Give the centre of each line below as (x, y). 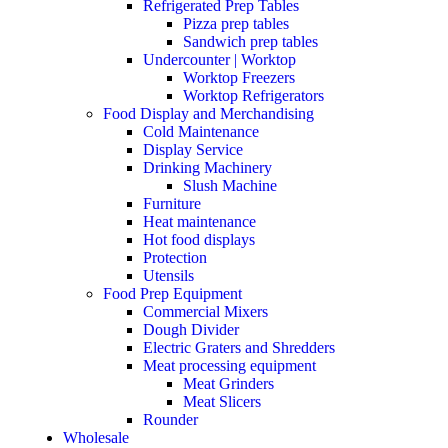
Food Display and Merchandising (208, 114)
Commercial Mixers (205, 312)
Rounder (170, 420)
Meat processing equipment (229, 366)
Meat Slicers (222, 402)
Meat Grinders (228, 384)
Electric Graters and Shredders (239, 348)
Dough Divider (191, 330)
